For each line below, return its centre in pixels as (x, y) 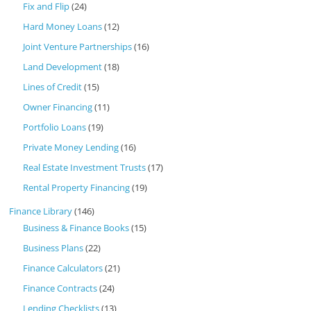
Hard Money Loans (63, 26)
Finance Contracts (60, 288)
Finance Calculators (63, 268)
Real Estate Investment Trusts (85, 167)
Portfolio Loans (55, 127)
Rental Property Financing (77, 187)
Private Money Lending (71, 147)
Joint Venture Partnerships (78, 46)
